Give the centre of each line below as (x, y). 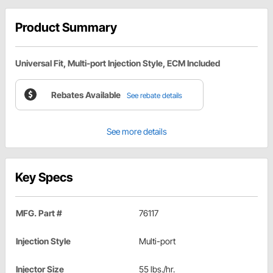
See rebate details (154, 95)
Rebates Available (86, 94)
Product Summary (66, 27)
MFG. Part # (39, 213)
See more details (136, 131)
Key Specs (44, 177)
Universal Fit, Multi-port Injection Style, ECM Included (118, 63)
